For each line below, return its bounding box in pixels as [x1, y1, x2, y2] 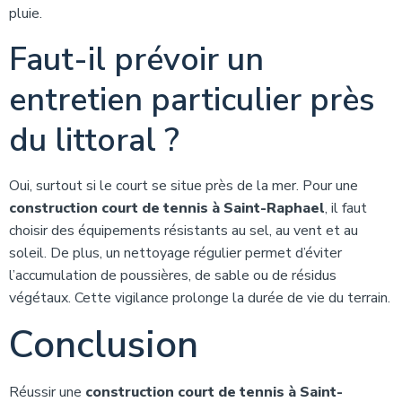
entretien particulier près [9, 78, 374, 122]
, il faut [325, 198, 367, 218]
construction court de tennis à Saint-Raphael [9, 198, 325, 218]
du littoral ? [9, 118, 179, 162]
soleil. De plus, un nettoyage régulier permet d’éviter [9, 243, 342, 263]
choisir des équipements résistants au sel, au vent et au [9, 221, 358, 240]
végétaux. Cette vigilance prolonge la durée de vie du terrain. [9, 288, 390, 308]
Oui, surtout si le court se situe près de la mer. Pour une [9, 176, 358, 196]
